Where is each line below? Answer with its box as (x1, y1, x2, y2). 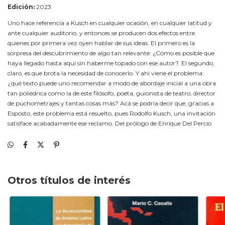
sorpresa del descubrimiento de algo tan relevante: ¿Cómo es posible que (8, 49, 214, 57)
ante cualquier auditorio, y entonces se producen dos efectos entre (8, 29, 195, 37)
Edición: (8, 3, 35, 11)
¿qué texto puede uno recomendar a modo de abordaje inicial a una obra (8, 79, 216, 87)
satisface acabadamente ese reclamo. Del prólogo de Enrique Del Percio (8, 119, 211, 127)
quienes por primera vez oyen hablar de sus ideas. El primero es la (8, 39, 195, 47)
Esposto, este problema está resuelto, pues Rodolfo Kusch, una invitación (8, 109, 215, 117)
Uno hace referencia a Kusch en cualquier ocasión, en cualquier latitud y (8, 19, 212, 27)
